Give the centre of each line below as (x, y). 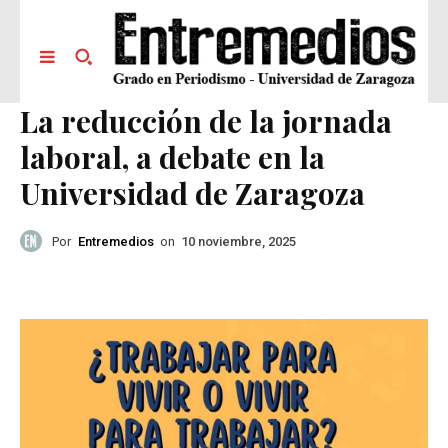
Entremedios (116, 241)
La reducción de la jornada (206, 121)
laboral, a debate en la (172, 157)
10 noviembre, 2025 (238, 242)
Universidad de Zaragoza (192, 193)
